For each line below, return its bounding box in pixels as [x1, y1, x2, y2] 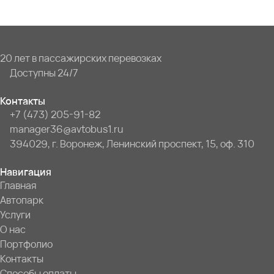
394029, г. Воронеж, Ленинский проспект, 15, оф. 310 [10, 137, 254, 151]
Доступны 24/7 [10, 66, 78, 80]
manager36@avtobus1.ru [10, 122, 124, 136]
